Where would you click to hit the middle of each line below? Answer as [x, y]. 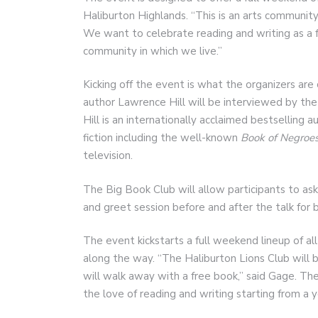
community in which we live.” [154, 51]
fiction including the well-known [162, 138]
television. [109, 156]
